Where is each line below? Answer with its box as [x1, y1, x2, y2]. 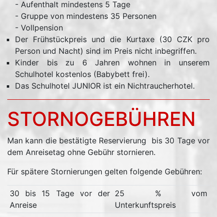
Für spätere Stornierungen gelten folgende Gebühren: [7, 167, 202, 176]
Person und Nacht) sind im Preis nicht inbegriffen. [15, 46, 197, 56]
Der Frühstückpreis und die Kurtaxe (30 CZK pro [15, 34, 210, 44]
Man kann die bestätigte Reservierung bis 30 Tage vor [7, 136, 210, 145]
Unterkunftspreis [114, 200, 176, 210]
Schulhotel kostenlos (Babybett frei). [15, 69, 150, 79]
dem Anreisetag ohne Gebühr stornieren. [7, 147, 155, 157]
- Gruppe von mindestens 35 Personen [15, 11, 156, 21]
